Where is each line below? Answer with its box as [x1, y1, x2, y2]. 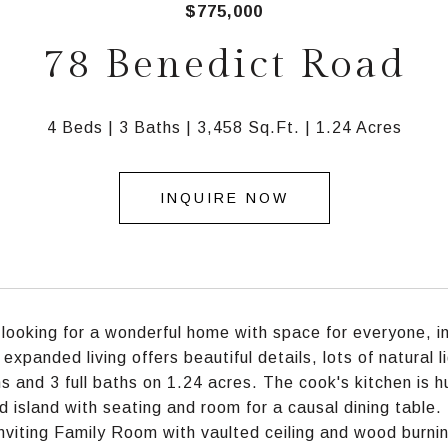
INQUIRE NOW [159, 190, 289, 206]
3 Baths [118, 119, 181, 136]
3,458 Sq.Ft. [196, 119, 300, 136]
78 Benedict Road [42, 41, 406, 88]
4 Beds [46, 119, 103, 136]
